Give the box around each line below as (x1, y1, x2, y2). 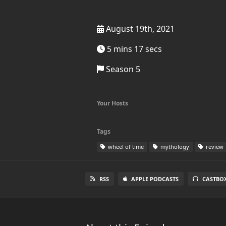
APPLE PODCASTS (131, 175, 179, 183)
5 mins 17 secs (105, 43, 162, 54)
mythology (159, 143, 189, 150)
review (204, 143, 223, 150)
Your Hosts (97, 99, 128, 107)
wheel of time (106, 143, 144, 150)
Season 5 (104, 64, 140, 75)
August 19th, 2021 (104, 23, 175, 34)
